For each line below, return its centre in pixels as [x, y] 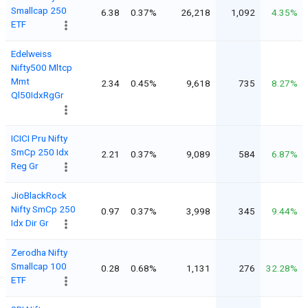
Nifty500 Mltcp [42, 67]
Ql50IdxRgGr [37, 95]
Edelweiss [31, 53]
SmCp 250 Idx [40, 152]
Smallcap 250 [39, 10]
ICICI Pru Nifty [39, 138]
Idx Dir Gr [30, 222]
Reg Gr [25, 165]
